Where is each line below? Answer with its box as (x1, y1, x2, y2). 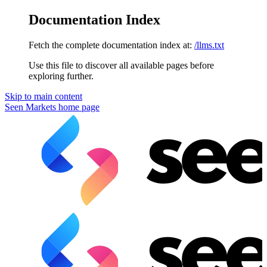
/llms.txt (194, 39, 224, 50)
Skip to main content (5, 91, 82, 101)
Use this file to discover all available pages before (29, 60, 214, 70)
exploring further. (29, 70, 94, 81)
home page (56, 101, 100, 112)
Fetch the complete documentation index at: (29, 39, 192, 50)
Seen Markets (5, 101, 56, 112)
